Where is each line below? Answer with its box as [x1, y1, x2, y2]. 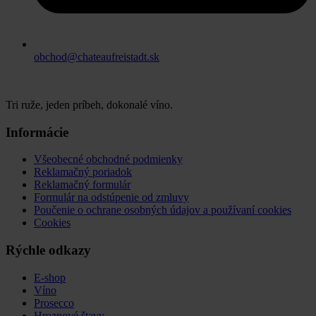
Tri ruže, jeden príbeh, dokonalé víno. [6, 98, 173, 111]
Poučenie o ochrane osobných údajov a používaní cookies [34, 204, 291, 217]
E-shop [34, 271, 66, 284]
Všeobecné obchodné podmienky [34, 153, 183, 166]
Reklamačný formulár [34, 178, 130, 191]
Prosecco [34, 296, 74, 309]
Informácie [6, 124, 68, 140]
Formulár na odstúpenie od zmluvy [34, 191, 189, 204]
